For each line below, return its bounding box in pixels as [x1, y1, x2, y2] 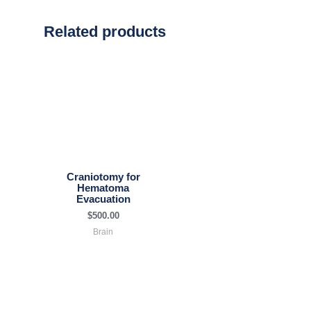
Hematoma [77, 183, 129, 194]
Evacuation [76, 194, 131, 205]
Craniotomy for [66, 171, 140, 183]
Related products [44, 23, 166, 41]
